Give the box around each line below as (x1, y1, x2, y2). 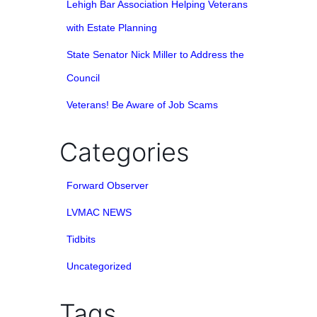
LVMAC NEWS (67, 207, 132, 219)
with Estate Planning (67, 22, 157, 34)
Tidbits (67, 234, 96, 246)
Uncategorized (67, 260, 132, 272)
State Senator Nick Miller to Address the (67, 49, 244, 61)
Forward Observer (67, 180, 149, 192)
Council (67, 72, 100, 84)
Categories (59, 137, 189, 168)
